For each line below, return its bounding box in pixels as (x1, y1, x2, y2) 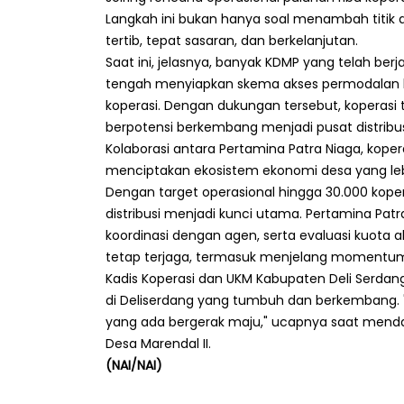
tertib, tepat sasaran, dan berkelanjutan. (106, 31, 358, 50)
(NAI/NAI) (106, 355, 162, 374)
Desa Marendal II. (106, 334, 211, 353)
